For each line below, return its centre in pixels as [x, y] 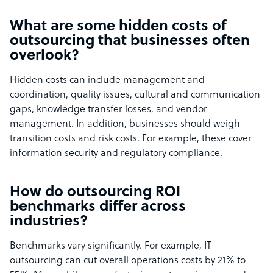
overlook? [44, 56]
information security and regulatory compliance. [116, 154]
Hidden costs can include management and [107, 81]
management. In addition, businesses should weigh [125, 125]
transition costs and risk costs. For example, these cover [131, 139]
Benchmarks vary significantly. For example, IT [111, 246]
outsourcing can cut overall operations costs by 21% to [128, 261]
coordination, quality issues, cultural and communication [135, 95]
